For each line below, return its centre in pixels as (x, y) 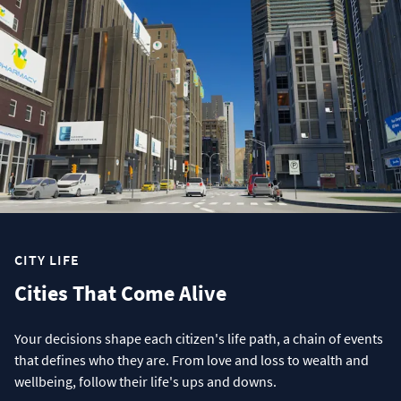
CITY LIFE (47, 260)
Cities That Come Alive (120, 294)
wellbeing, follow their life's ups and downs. (145, 382)
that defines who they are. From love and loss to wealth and (192, 360)
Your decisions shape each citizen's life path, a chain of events (199, 339)
